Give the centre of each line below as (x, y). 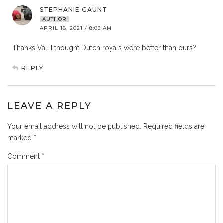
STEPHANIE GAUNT (73, 10)
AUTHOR (55, 19)
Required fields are (174, 127)
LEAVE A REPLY (50, 106)
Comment (25, 157)
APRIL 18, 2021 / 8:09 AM (76, 28)
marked (21, 138)
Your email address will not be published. (74, 127)
